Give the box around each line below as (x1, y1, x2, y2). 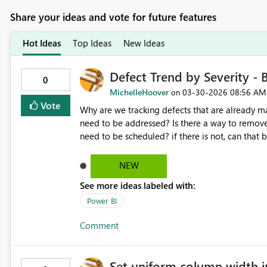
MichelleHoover (109, 86, 169, 98)
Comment (79, 219, 119, 232)
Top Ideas (72, 37, 111, 49)
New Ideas (123, 37, 164, 49)
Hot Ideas (22, 37, 61, 49)
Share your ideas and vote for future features (10, 10, 216, 24)
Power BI (86, 195, 117, 206)
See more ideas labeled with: (79, 179, 195, 192)
